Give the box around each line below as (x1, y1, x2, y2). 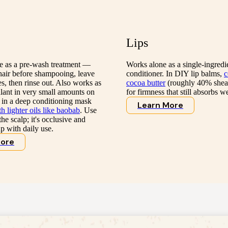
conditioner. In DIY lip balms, (126, 69, 224, 78)
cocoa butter (126, 78, 165, 88)
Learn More (137, 100, 183, 111)
